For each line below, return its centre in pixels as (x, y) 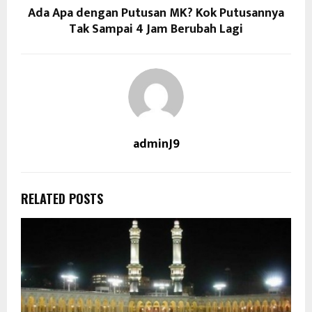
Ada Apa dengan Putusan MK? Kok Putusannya (156, 14)
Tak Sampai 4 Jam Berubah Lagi (156, 30)
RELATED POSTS (62, 199)
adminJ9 (156, 145)
